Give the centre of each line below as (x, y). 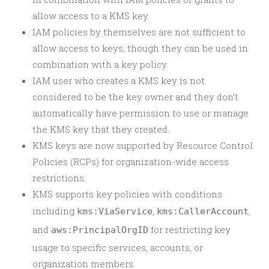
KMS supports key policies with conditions (127, 194)
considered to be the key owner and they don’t (135, 97)
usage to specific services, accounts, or (118, 247)
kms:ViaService (115, 211)
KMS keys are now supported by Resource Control (143, 145)
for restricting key (189, 229)
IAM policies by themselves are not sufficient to (139, 32)
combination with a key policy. (100, 64)
